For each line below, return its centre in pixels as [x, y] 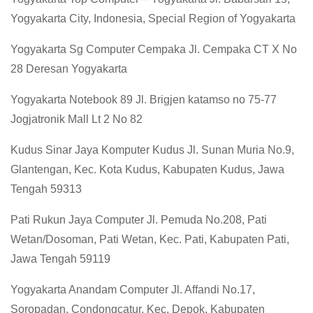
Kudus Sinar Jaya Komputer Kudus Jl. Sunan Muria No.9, [152, 150]
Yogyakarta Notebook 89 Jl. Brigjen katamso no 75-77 [144, 100]
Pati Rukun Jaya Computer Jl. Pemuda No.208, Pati [139, 220]
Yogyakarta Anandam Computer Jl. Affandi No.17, [133, 290]
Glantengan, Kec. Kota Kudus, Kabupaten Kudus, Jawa [147, 170]
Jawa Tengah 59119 [60, 259]
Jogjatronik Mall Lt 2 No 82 [77, 119]
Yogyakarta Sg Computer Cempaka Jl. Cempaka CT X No [154, 50]
